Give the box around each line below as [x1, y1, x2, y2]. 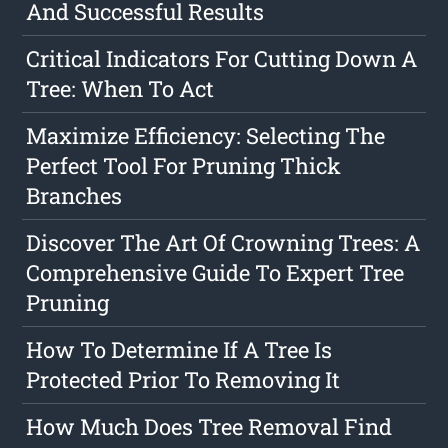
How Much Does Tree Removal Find [26, 412, 393, 442]
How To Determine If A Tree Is [26, 335, 333, 365]
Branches [26, 181, 123, 211]
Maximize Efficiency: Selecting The [26, 121, 386, 151]
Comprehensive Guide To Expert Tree [26, 258, 405, 288]
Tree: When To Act [26, 74, 215, 104]
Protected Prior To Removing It [26, 365, 341, 395]
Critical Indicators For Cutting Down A [26, 44, 418, 74]
